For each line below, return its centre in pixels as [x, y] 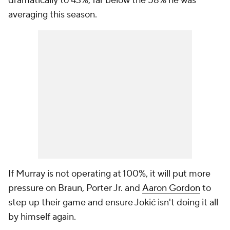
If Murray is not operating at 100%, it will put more [109, 174]
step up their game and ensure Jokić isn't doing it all [113, 203]
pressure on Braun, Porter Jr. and [75, 188]
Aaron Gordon [171, 188]
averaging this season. [53, 15]
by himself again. [43, 217]
